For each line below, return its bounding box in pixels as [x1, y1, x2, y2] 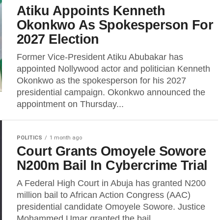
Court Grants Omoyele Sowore [17, 143, 206, 159]
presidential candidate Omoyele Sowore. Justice [17, 202, 205, 212]
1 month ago [50, 135, 82, 141]
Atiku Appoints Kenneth [17, 3, 165, 18]
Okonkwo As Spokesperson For [17, 17, 214, 32]
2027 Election [17, 31, 99, 47]
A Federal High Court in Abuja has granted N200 [17, 178, 206, 188]
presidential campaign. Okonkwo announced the [17, 87, 205, 97]
